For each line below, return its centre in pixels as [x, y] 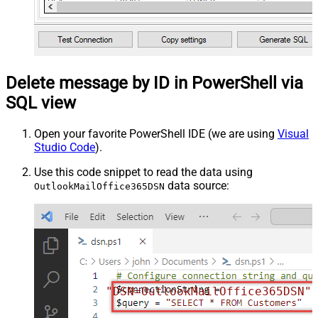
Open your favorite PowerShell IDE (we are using [156, 133]
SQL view [41, 103]
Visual [293, 133]
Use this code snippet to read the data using [143, 172]
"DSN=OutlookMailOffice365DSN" [209, 292]
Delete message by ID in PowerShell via [154, 83]
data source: [197, 185]
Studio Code [65, 147]
